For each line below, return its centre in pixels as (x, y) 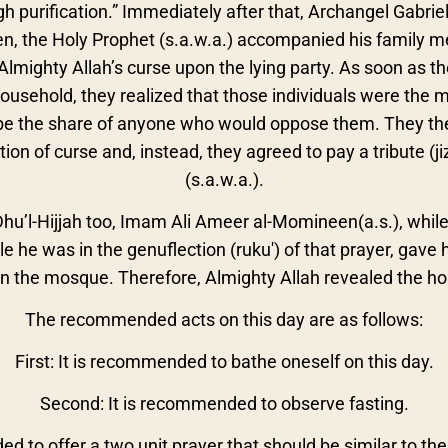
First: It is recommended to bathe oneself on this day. (224, 361)
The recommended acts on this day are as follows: (224, 319)
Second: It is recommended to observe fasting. (224, 403)
